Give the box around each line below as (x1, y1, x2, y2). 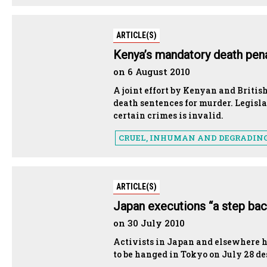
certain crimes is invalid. (113, 109, 223, 121)
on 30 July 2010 (113, 216, 185, 229)
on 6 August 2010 (113, 65, 190, 77)
